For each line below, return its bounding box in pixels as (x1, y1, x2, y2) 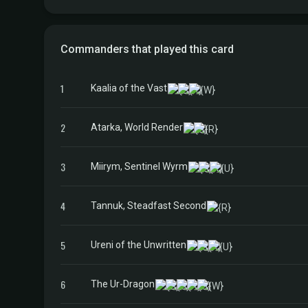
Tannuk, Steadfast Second (91, 199, 206, 211)
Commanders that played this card (60, 43, 234, 56)
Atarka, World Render (91, 121, 183, 133)
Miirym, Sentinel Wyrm (91, 160, 188, 172)
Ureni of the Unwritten (91, 239, 186, 250)
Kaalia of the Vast (91, 82, 167, 93)
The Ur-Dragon (91, 278, 155, 289)
